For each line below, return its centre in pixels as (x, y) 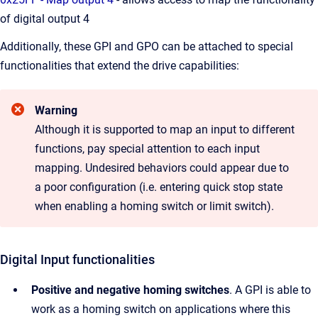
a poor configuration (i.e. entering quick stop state (159, 187)
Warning (56, 110)
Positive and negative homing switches (130, 290)
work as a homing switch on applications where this (161, 309)
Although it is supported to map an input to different (165, 130)
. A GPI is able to (270, 290)
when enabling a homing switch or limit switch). (154, 206)
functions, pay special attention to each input (147, 149)
